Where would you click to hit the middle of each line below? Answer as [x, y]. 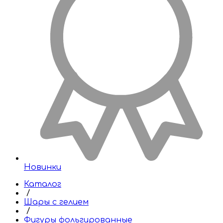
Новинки [43, 167]
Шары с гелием [56, 202]
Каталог [43, 184]
